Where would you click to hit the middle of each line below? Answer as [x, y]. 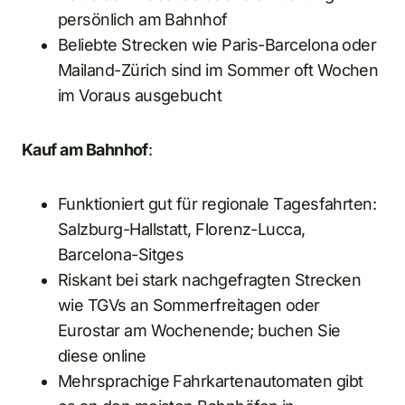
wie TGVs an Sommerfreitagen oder [189, 305]
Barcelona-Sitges [121, 254]
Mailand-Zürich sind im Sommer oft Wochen [218, 70]
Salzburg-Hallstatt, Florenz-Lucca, [182, 229]
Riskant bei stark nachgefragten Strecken [210, 279]
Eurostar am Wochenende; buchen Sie [199, 330]
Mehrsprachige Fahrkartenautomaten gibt [211, 381]
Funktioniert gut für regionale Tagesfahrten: [217, 203]
